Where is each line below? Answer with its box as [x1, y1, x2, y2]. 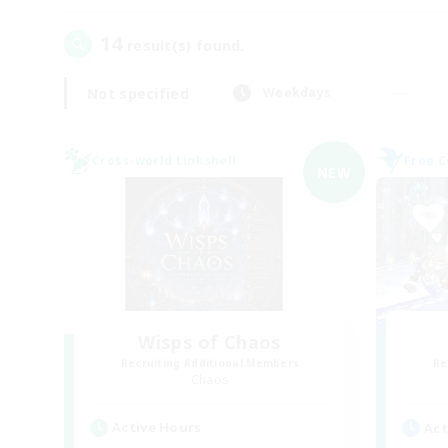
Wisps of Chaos [138, 330, 282, 354]
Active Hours [112, 418, 202, 436]
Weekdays [262, 84, 332, 101]
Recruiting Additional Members [120, 356, 300, 370]
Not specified [87, 83, 189, 103]
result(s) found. [122, 36, 245, 55]
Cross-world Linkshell [92, 152, 237, 169]
